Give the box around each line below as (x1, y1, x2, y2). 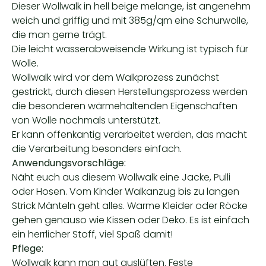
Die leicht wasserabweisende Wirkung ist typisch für (12, 42, 248, 56)
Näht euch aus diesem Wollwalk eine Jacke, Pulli (12, 170, 230, 184)
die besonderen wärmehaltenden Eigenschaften (12, 99, 237, 113)
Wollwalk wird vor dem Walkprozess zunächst (12, 71, 219, 84)
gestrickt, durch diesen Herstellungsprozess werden (12, 85, 248, 99)
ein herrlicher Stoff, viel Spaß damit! (12, 227, 173, 241)
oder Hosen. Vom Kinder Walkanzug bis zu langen (12, 185, 239, 198)
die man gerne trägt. (12, 28, 107, 42)
